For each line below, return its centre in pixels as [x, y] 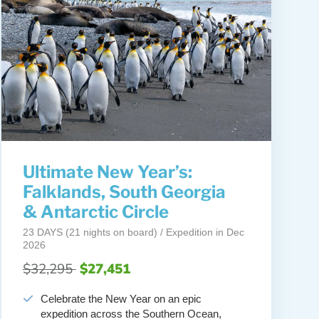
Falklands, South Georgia [124, 192]
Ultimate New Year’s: [107, 172]
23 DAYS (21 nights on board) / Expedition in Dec [133, 232]
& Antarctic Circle [95, 212]
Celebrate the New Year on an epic [121, 299]
